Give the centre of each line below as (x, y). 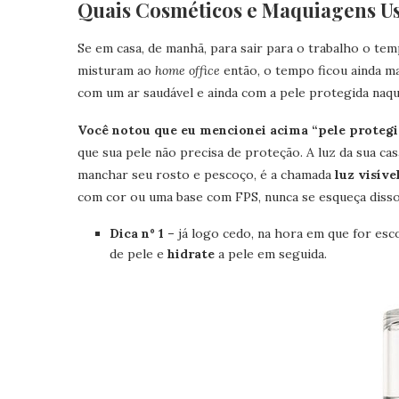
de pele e (138, 254)
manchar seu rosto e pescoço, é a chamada (206, 175)
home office (187, 70)
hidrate (191, 254)
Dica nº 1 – (142, 233)
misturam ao (116, 70)
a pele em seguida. (271, 254)
